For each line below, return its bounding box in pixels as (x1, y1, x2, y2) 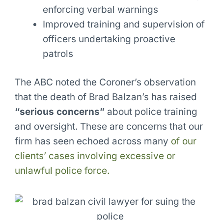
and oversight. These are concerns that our (14, 121, 203, 133)
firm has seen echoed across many (14, 136, 171, 147)
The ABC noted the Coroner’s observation (14, 77, 196, 88)
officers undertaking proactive (42, 33, 175, 45)
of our (170, 136, 196, 147)
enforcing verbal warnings (42, 3, 158, 15)
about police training (104, 106, 197, 118)
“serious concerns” (14, 106, 105, 118)
